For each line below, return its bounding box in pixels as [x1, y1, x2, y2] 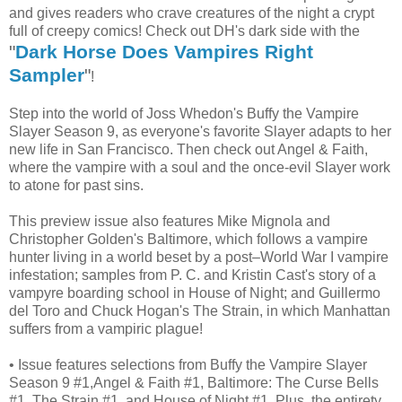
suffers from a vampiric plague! [9, 321, 203, 337]
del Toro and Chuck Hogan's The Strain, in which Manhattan [9, 303, 390, 319]
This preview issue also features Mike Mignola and [9, 214, 330, 230]
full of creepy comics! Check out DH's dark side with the [9, 23, 360, 39]
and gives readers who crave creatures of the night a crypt [9, 5, 374, 22]
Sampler [9, 65, 84, 86]
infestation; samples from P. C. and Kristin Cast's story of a [9, 267, 376, 284]
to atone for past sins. [9, 178, 144, 194]
